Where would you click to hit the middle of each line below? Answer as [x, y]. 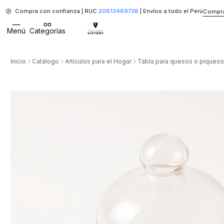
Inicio [18, 61]
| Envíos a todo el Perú [170, 11]
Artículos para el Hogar [98, 61]
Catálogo [45, 61]
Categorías [47, 31]
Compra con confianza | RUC [56, 11]
